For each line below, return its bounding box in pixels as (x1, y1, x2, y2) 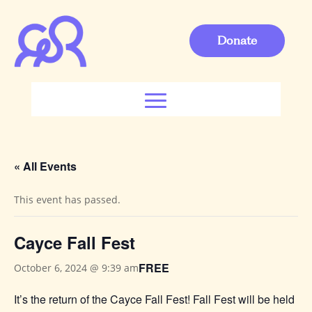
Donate (217, 33, 257, 47)
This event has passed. (14, 192, 120, 206)
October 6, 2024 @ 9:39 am (14, 261, 139, 275)
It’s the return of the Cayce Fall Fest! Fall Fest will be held (14, 290, 295, 307)
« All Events (14, 157, 77, 174)
